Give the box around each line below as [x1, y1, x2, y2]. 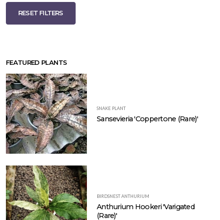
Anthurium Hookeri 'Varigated [97, 202, 194, 211]
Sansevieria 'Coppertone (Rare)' [97, 114, 198, 124]
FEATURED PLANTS [6, 58, 67, 67]
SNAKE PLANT [97, 106, 126, 111]
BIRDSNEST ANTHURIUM [97, 193, 149, 199]
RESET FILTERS [18, 9, 63, 17]
